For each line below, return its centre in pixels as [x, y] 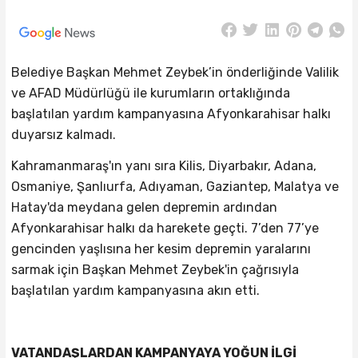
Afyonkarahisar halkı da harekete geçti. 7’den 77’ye [165, 229]
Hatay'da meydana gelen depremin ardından [144, 208]
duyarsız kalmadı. [63, 134]
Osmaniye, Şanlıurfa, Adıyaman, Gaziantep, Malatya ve [175, 187]
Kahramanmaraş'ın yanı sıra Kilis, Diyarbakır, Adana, [163, 166]
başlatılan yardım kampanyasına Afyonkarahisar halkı [171, 113]
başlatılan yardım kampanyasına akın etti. [135, 291]
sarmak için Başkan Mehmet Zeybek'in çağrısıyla [155, 270]
